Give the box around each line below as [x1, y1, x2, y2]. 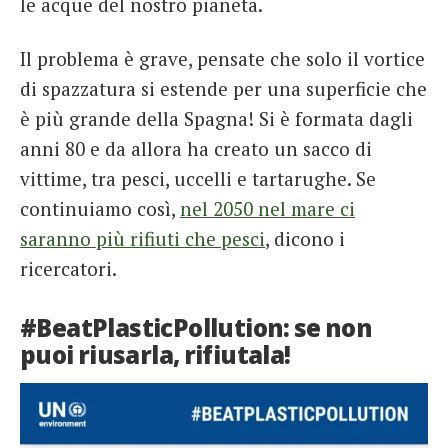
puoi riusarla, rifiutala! [20, 337, 291, 371]
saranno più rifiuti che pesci [20, 225, 265, 251]
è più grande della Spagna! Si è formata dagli [20, 105, 413, 131]
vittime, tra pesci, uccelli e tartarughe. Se [20, 165, 376, 191]
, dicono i [265, 225, 345, 251]
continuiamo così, [20, 195, 180, 221]
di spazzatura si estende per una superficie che [20, 75, 427, 101]
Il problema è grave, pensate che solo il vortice [20, 45, 425, 71]
